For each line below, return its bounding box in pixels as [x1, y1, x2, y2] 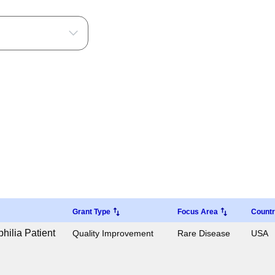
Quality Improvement [72, 228, 153, 238]
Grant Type [72, 207, 110, 216]
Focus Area [177, 207, 218, 216]
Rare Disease [177, 228, 230, 238]
